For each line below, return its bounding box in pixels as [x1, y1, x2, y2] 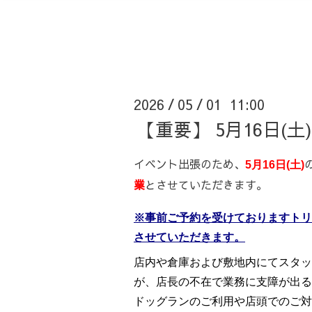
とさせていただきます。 [145, 176, 267, 192]
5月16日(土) [245, 158, 304, 171]
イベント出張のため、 [134, 155, 245, 171]
